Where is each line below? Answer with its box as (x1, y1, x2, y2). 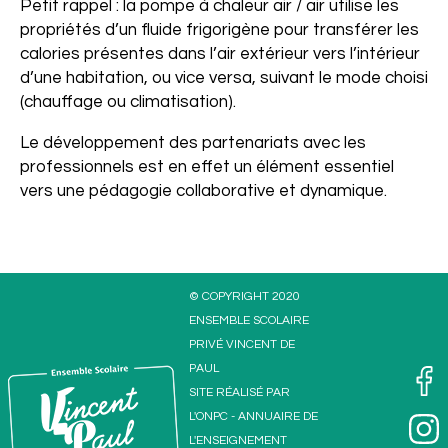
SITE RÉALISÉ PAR (189, 386, 290, 399)
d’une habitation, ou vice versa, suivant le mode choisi (20, 69, 428, 87)
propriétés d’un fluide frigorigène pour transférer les (20, 21, 419, 39)
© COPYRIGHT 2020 (189, 290, 300, 303)
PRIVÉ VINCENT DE (189, 338, 295, 351)
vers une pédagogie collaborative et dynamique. (20, 182, 387, 200)
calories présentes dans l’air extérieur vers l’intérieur (20, 45, 420, 63)
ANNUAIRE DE (238, 410, 318, 423)
